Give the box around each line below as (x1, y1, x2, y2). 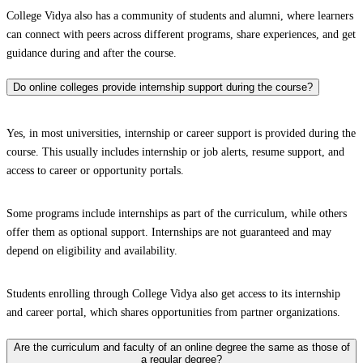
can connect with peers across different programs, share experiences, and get (6, 28, 356, 41)
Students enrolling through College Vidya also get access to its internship (6, 288, 340, 301)
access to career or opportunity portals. (6, 164, 184, 177)
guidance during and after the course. (6, 46, 177, 59)
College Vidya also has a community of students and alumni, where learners (6, 9, 353, 22)
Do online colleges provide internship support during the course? (13, 81, 313, 94)
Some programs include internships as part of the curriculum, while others (6, 207, 347, 220)
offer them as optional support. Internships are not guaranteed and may (6, 226, 331, 239)
